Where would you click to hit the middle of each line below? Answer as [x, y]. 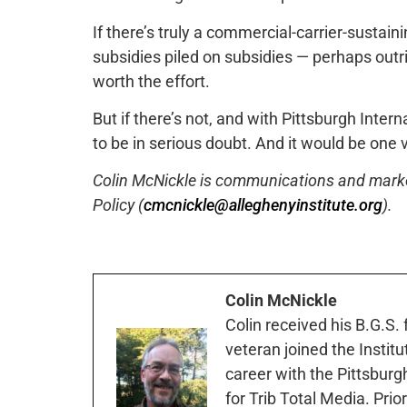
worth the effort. [151, 81]
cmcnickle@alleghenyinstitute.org [263, 205]
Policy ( [118, 205]
